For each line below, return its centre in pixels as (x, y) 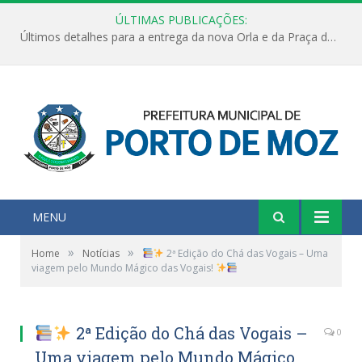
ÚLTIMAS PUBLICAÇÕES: (181, 20)
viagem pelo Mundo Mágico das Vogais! (124, 267)
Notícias (101, 253)
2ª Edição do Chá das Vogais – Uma (246, 253)
